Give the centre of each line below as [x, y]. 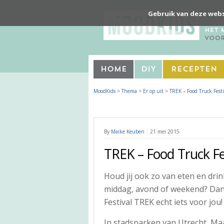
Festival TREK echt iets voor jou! [163, 202]
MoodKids [104, 91]
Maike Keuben [128, 131]
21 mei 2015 [165, 131]
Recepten [194, 69]
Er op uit [153, 91]
